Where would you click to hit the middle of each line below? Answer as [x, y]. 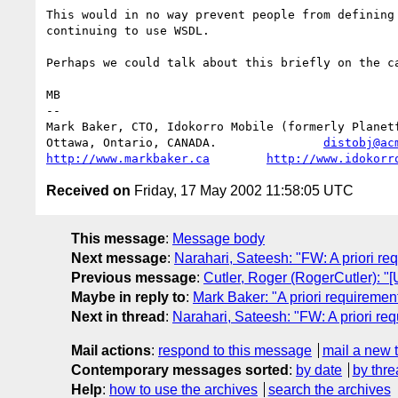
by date [319, 370]
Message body [219, 238]
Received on [88, 190]
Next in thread [118, 316]
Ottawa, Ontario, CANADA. [185, 142]
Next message [119, 258]
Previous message [134, 277]
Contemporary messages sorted [180, 370]
